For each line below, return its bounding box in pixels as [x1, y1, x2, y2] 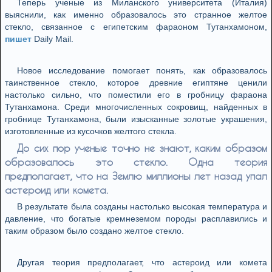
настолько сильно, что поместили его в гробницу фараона [5, 90, 267, 100]
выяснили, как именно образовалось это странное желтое [5, 10, 267, 19]
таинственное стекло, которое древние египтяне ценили [5, 78, 267, 87]
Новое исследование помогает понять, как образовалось [17, 66, 267, 75]
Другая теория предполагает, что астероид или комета [17, 257, 267, 267]
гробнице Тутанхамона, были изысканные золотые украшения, [5, 114, 267, 124]
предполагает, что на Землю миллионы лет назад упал [5, 170, 267, 182]
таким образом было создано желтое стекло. [5, 226, 184, 236]
